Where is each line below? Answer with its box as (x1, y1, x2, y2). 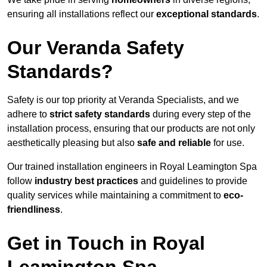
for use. (211, 137, 244, 148)
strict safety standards (49, 108, 150, 119)
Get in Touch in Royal (7, 232, 205, 254)
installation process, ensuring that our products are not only (7, 123, 255, 133)
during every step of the (150, 108, 251, 119)
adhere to (7, 108, 49, 119)
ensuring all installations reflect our (7, 8, 156, 19)
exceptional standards (156, 8, 257, 19)
